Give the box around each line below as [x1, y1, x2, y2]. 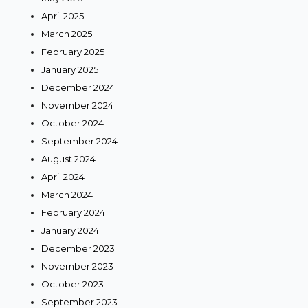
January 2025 [41, 63, 98, 75]
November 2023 [41, 260, 113, 272]
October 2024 [41, 117, 104, 129]
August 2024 [41, 153, 96, 164]
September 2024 [41, 135, 118, 146]
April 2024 [41, 170, 85, 182]
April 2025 [41, 10, 84, 21]
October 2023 [41, 278, 104, 289]
